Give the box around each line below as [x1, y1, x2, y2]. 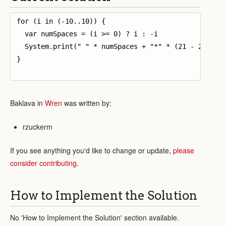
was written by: [62, 97, 111, 108]
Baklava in [10, 97, 45, 108]
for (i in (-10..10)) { [17, 17, 105, 25]
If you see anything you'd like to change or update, [10, 145, 173, 155]
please [173, 145, 194, 155]
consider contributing [10, 157, 77, 168]
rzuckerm [23, 121, 52, 132]
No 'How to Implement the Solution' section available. [10, 212, 179, 222]
